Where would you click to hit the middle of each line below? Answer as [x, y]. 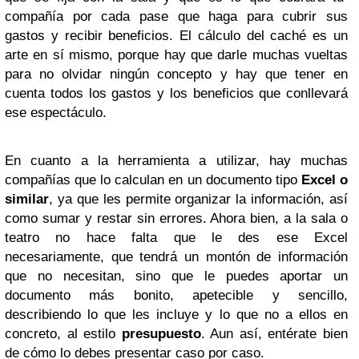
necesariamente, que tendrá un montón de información [176, 256]
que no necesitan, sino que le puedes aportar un [176, 276]
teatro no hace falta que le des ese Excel [176, 237]
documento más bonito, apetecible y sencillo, [176, 295]
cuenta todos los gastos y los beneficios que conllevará [176, 93]
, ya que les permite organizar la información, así [198, 199]
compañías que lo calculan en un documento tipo [153, 179]
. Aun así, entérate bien [274, 333]
